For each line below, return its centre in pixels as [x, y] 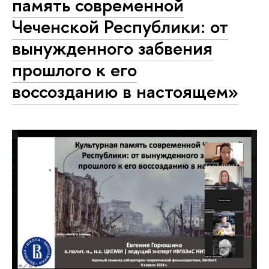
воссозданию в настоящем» [125, 91]
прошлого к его [74, 69]
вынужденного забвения [112, 48]
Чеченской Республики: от [120, 26]
